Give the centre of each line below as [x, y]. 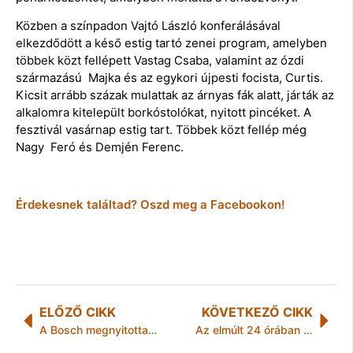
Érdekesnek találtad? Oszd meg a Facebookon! [150, 205]
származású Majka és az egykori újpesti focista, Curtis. [169, 78]
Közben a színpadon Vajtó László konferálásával [148, 26]
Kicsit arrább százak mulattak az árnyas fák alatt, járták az [175, 95]
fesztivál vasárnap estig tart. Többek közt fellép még [161, 130]
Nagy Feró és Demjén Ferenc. [100, 147]
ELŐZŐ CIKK [78, 312]
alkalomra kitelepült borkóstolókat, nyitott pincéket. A [163, 113]
